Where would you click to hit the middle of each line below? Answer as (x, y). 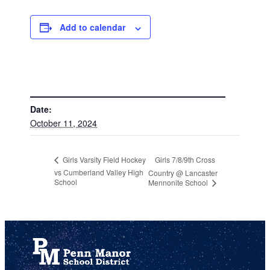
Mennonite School (179, 182)
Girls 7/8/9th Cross (185, 159)
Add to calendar (93, 27)
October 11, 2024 (64, 123)
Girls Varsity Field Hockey (104, 160)
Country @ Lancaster (183, 172)
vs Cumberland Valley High (99, 172)
